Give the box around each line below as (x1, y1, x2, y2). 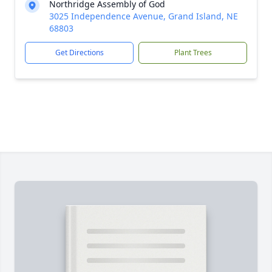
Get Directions (55, 47, 104, 58)
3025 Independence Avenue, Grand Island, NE (49, 10, 238, 22)
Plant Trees (174, 47, 212, 58)
